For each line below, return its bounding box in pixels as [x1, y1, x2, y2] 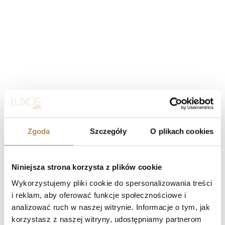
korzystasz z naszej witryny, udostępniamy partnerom [12, 214, 202, 223]
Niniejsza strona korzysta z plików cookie [12, 162, 162, 171]
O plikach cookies [150, 127, 214, 136]
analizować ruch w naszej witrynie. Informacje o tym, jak [12, 202, 210, 211]
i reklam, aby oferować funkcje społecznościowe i [12, 190, 186, 199]
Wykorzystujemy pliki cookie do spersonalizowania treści [12, 178, 212, 187]
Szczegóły [89, 127, 127, 136]
